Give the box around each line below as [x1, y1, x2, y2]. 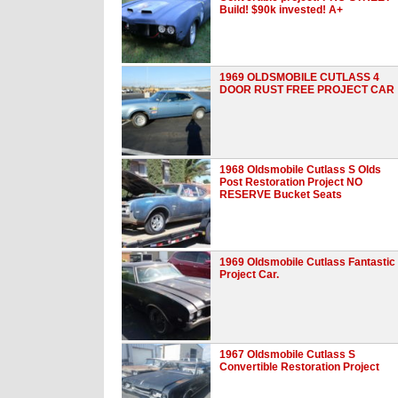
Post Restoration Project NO [219, 175, 362, 188]
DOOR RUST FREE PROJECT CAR [219, 83, 394, 96]
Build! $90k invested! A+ [219, 3, 343, 16]
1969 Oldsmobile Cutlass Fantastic [219, 255, 395, 268]
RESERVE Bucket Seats [219, 187, 342, 201]
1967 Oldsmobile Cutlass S [219, 347, 355, 361]
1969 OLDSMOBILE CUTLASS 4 [219, 70, 379, 84]
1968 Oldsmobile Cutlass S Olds [219, 163, 381, 176]
